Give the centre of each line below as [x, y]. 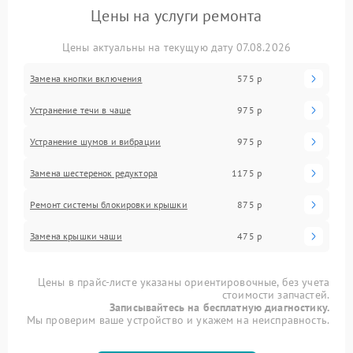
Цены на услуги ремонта [176, 15]
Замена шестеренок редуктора [94, 173]
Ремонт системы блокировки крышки [109, 204]
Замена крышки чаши [76, 236]
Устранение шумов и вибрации [96, 141]
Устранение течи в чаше [81, 110]
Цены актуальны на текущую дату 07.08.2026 [176, 47]
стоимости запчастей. [275, 294]
